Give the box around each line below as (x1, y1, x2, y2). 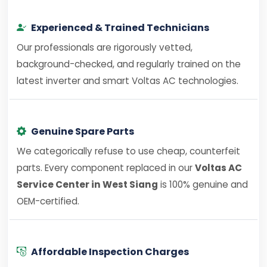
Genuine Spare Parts (31, 125, 134, 138)
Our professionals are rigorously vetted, (17, 41, 193, 54)
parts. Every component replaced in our (17, 162, 195, 174)
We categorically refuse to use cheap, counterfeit (17, 145, 240, 157)
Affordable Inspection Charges (31, 245, 189, 259)
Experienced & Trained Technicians (31, 21, 209, 35)
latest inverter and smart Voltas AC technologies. (17, 74, 238, 87)
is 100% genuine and (158, 178, 248, 191)
